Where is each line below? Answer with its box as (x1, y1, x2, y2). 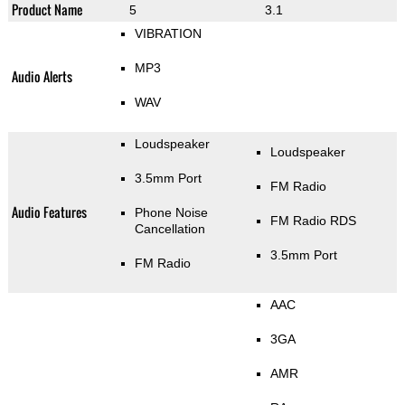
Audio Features (11, 202, 87, 222)
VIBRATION (134, 26, 202, 42)
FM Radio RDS (269, 213, 356, 229)
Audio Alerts (11, 67, 72, 87)
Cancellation (134, 221, 205, 237)
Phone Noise (134, 205, 208, 221)
